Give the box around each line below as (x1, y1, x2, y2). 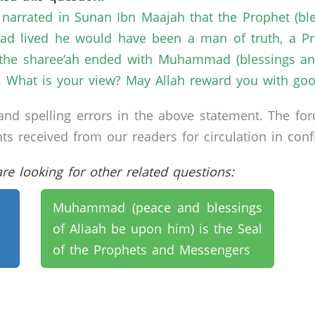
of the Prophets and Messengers (52, 241, 250, 258)
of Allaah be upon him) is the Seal (52, 220, 263, 237)
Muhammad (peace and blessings (52, 199, 263, 216)
